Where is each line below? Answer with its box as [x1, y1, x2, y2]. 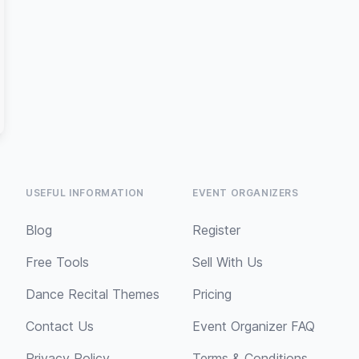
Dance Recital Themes [26, 286, 159, 302]
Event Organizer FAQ [192, 318, 315, 334]
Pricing [192, 286, 232, 302]
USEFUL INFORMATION [26, 187, 144, 199]
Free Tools [26, 254, 89, 270]
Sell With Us [192, 254, 263, 270]
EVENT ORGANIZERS [192, 187, 299, 199]
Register [192, 222, 240, 238]
